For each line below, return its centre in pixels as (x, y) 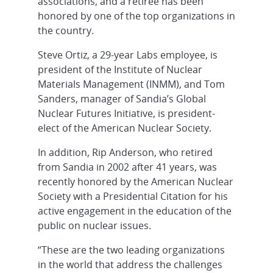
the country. (66, 30)
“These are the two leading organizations (131, 250)
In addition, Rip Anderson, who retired (125, 152)
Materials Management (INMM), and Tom (131, 84)
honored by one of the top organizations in (136, 16)
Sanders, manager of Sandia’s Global (122, 99)
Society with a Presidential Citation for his (133, 196)
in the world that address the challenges (130, 264)
